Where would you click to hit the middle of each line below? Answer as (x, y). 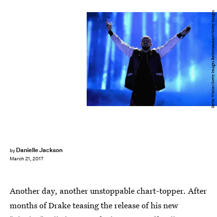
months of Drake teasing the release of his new (94, 205)
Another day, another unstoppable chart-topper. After (108, 191)
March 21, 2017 (27, 159)
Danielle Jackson (39, 150)
